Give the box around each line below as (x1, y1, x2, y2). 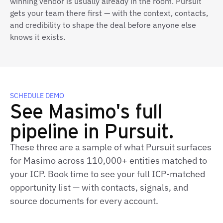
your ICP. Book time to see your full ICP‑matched (10, 168, 205, 180)
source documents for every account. (10, 195, 158, 207)
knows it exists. (10, 32, 65, 42)
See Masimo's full (10, 97, 162, 123)
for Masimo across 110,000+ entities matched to (10, 155, 207, 166)
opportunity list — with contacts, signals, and (10, 182, 188, 193)
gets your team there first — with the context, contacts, (10, 8, 208, 18)
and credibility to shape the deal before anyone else (10, 20, 196, 30)
